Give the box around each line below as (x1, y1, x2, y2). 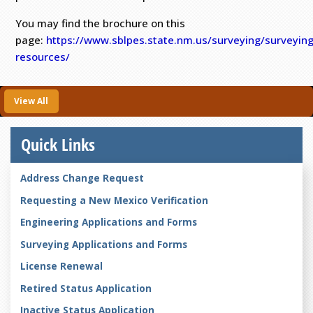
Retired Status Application (20, 282, 152, 295)
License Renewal (20, 260, 103, 273)
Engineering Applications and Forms (20, 216, 197, 229)
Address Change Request (20, 172, 144, 185)
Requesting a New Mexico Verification (20, 194, 208, 207)
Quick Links (21, 132, 95, 156)
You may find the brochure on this (15, 15, 186, 30)
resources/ (15, 49, 71, 64)
